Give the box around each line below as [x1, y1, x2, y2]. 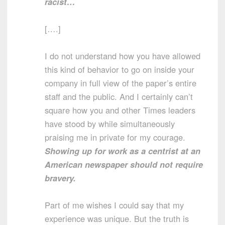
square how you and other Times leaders [45, 104, 195, 117]
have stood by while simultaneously [45, 118, 175, 130]
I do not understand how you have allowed [45, 50, 200, 62]
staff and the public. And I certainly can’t [45, 90, 193, 103]
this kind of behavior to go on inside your [45, 63, 194, 76]
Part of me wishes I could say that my [45, 199, 184, 211]
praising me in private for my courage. [45, 131, 185, 144]
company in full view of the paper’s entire [45, 77, 196, 89]
